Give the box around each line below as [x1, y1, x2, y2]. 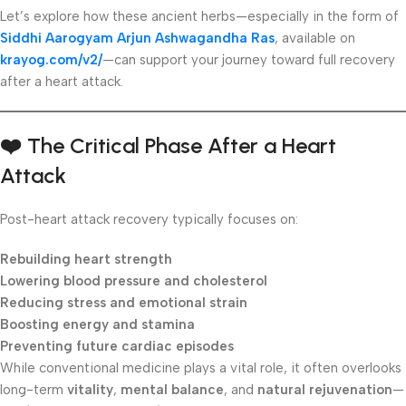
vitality [67, 382, 113, 399]
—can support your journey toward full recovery [102, 52, 395, 69]
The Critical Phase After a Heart [27, 132, 336, 159]
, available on [275, 30, 355, 47]
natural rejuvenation [257, 382, 392, 399]
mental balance [121, 382, 224, 399]
